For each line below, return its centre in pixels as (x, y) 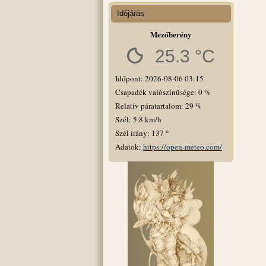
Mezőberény (171, 34)
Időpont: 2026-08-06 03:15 (159, 78)
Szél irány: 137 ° (142, 133)
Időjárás (131, 13)
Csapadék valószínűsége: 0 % (163, 92)
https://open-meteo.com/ (183, 146)
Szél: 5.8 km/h (138, 119)
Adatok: (129, 146)
